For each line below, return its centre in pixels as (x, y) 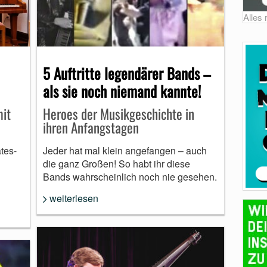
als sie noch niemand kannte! (122, 91)
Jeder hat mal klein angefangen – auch (125, 150)
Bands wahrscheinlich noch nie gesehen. (130, 176)
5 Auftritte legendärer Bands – (126, 73)
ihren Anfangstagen (91, 127)
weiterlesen (74, 198)
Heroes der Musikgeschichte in (118, 114)
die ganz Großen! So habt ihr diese (116, 163)
